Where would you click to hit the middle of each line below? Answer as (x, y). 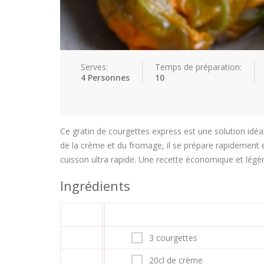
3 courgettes (173, 238)
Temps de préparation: (198, 67)
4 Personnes (105, 77)
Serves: (94, 67)
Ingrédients (95, 186)
